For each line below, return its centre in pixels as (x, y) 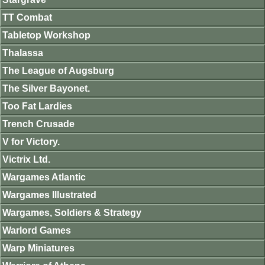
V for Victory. (31, 142)
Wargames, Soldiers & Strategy (72, 213)
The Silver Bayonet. (46, 88)
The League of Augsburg (58, 71)
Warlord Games (37, 230)
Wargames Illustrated (49, 195)
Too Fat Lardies (37, 106)
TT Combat (27, 17)
